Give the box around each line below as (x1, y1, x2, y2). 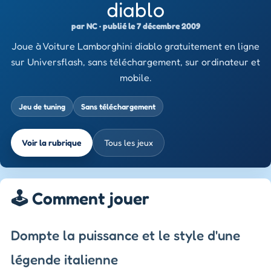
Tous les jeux (104, 137, 153, 148)
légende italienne (11, 251, 118, 268)
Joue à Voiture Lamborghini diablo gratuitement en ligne (11, 39, 260, 52)
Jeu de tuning (19, 101, 65, 111)
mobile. (120, 71, 151, 83)
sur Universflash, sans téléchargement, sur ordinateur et (11, 55, 260, 68)
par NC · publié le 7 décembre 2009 (71, 20, 200, 31)
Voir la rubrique (22, 137, 82, 148)
